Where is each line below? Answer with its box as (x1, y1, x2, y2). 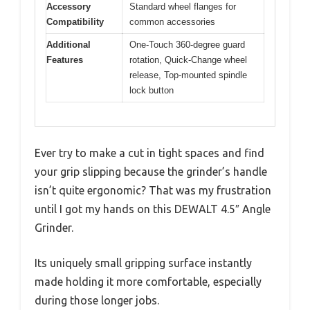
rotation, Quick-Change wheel (129, 54, 247, 65)
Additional (46, 39, 91, 50)
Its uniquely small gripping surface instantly (35, 257, 252, 269)
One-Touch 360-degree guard (129, 39, 245, 50)
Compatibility (46, 16, 104, 27)
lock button (129, 84, 174, 95)
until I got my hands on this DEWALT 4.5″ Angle (35, 203, 271, 215)
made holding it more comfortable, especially (35, 275, 262, 288)
